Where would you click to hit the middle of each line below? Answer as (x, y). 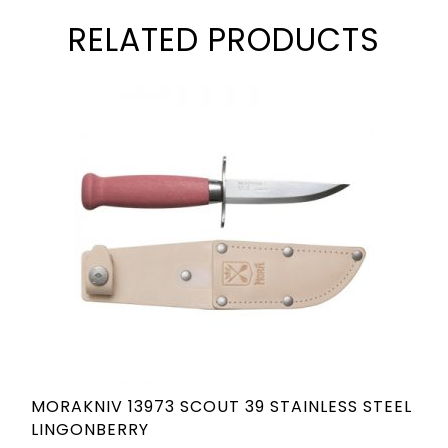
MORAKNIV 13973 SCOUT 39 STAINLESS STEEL (221, 406)
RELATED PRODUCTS (224, 40)
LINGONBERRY (90, 429)
